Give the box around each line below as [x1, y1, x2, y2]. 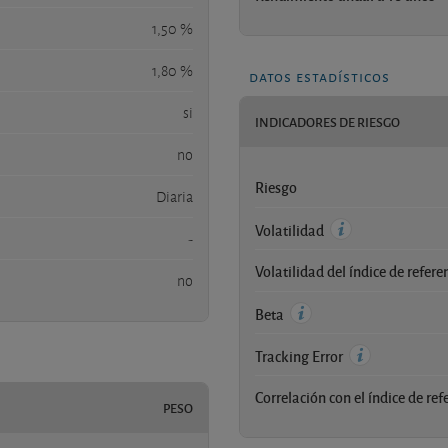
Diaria [156, 186, 193, 207]
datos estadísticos [249, 63, 390, 87]
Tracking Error [255, 345, 346, 366]
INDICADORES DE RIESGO [255, 112, 400, 131]
